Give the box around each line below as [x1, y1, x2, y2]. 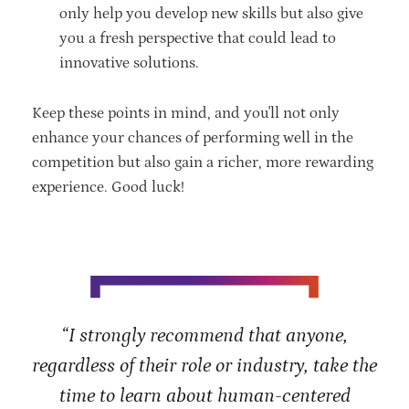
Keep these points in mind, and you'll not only [32, 103, 340, 122]
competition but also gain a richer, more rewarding [32, 152, 373, 172]
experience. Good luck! [32, 177, 188, 196]
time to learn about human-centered [58, 384, 351, 407]
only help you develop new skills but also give [59, 4, 363, 23]
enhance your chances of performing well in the [32, 128, 353, 147]
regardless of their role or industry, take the [32, 354, 377, 377]
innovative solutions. [59, 53, 203, 72]
